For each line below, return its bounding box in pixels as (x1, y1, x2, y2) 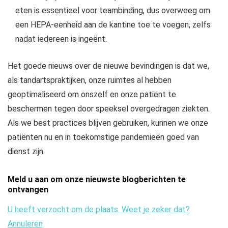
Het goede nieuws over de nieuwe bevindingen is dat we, (8, 61, 209, 71)
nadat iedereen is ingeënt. (15, 34, 107, 44)
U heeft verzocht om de (8, 204, 96, 214)
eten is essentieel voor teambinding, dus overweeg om (15, 5, 210, 15)
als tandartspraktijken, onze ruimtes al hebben (8, 75, 172, 85)
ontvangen (8, 184, 48, 194)
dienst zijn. (8, 146, 45, 156)
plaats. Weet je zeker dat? (96, 204, 190, 214)
